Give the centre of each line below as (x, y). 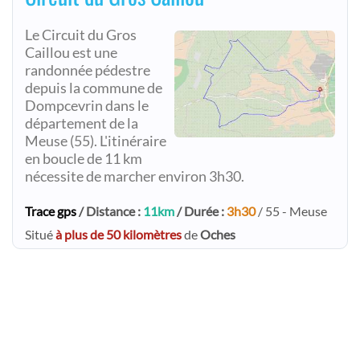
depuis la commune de (94, 88)
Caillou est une (71, 53)
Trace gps (51, 211)
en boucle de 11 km (84, 159)
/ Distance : (110, 211)
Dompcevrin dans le (87, 106)
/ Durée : (200, 211)
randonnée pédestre (88, 70)
